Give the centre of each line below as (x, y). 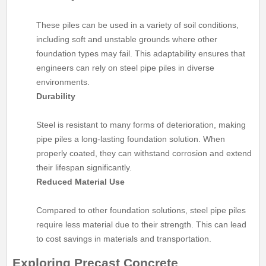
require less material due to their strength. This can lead (142, 224)
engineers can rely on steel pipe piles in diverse (126, 67)
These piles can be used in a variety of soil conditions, (138, 25)
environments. (63, 82)
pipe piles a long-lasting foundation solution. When (131, 139)
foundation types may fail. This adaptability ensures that (141, 53)
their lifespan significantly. (84, 167)
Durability (56, 96)
